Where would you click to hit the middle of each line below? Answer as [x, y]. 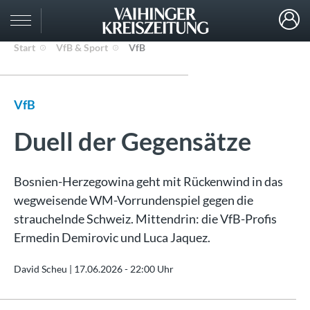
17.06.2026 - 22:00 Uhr [124, 269]
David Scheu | [44, 269]
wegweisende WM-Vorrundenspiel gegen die [134, 200]
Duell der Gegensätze [133, 141]
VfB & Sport [82, 47]
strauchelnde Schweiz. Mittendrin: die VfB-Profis [145, 219]
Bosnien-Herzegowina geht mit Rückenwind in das [148, 181]
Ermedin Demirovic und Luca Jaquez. [112, 237]
